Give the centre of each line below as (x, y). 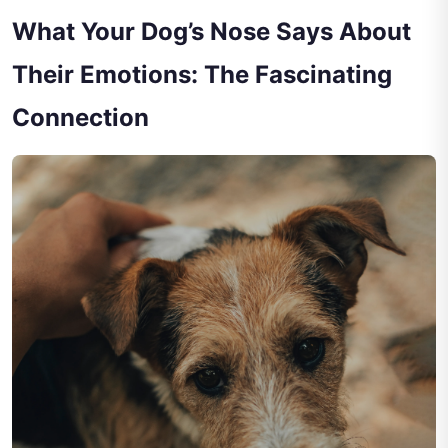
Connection (80, 117)
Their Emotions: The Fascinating (202, 74)
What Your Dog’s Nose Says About (211, 31)
